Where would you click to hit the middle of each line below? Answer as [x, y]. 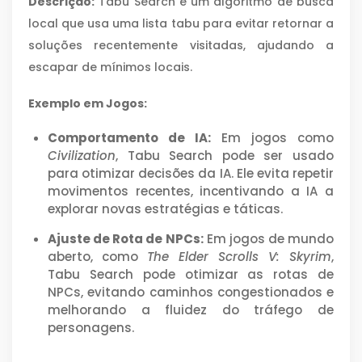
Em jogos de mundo [268, 239]
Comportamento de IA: [129, 138]
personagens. [91, 328]
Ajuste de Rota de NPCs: [126, 239]
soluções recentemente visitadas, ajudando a [181, 46]
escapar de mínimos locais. [110, 67]
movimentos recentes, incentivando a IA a [191, 192]
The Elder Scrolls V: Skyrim [239, 257]
